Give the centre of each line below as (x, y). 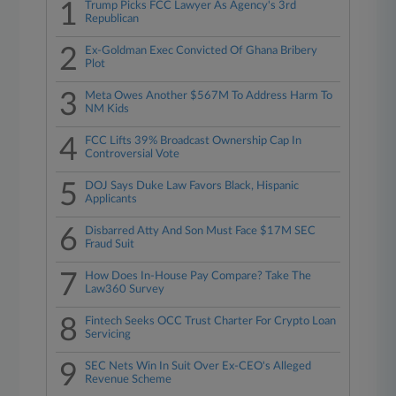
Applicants (111, 199)
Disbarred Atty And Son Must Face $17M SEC (201, 231)
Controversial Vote (133, 154)
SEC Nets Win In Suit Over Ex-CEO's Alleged (198, 366)
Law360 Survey (125, 289)
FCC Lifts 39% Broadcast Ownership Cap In (194, 141)
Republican (112, 19)
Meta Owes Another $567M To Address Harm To (209, 96)
